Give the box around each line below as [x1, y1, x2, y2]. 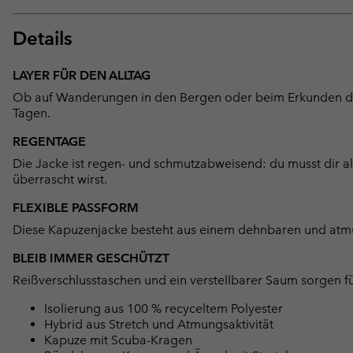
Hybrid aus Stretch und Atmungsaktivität [44, 317, 273, 333]
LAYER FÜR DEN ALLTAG [13, 68, 150, 84]
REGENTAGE [13, 134, 86, 150]
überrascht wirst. [13, 172, 107, 188]
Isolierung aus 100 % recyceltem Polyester [44, 301, 283, 317]
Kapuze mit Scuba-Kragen [44, 333, 192, 348]
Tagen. [13, 106, 50, 121]
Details [13, 27, 72, 50]
